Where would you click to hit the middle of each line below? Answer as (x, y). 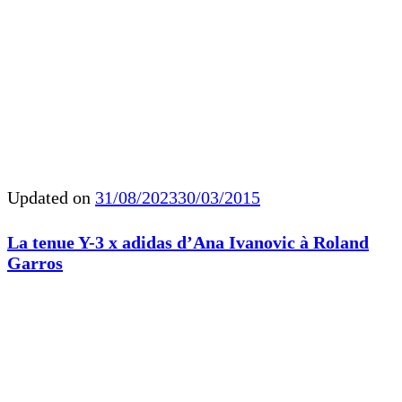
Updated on (51, 198)
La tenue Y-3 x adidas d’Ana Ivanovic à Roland (188, 242)
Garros (35, 263)
